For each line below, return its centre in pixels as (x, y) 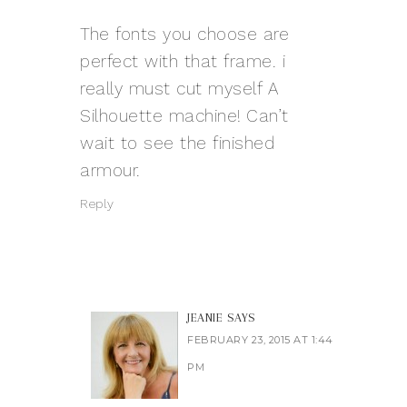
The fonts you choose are (184, 35)
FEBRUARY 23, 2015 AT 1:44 (260, 340)
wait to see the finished (177, 144)
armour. (110, 171)
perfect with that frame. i (183, 62)
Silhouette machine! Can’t (184, 116)
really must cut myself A (179, 89)
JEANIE (205, 318)
